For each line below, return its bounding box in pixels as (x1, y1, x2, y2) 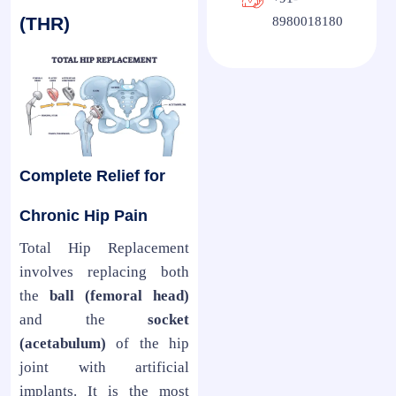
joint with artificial (19, 358, 189, 376)
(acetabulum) (19, 334, 106, 352)
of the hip (106, 334, 189, 352)
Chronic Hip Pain (19, 206, 148, 225)
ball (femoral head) (49, 286, 189, 304)
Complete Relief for (19, 166, 165, 185)
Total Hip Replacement (19, 239, 189, 256)
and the (19, 310, 148, 328)
